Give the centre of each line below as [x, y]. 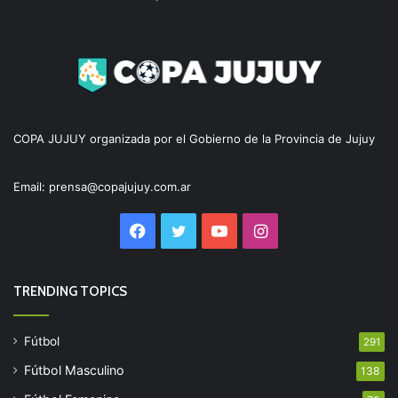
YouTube [259, 230]
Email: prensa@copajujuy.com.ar [102, 187]
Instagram [304, 230]
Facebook [182, 230]
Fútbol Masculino [74, 370]
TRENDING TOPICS [70, 292]
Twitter [212, 230]
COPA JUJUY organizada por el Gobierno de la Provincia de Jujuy [194, 139]
